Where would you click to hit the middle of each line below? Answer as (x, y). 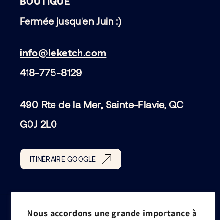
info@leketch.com (63, 52)
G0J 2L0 (39, 124)
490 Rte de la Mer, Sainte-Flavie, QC (102, 104)
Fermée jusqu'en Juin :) (71, 20)
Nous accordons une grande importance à (112, 213)
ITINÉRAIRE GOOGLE (63, 159)
